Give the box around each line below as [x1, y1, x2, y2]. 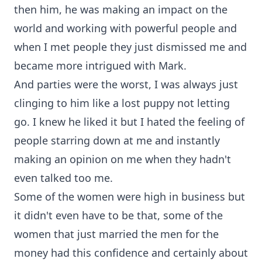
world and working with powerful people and [14, 21, 237, 35]
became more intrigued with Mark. [14, 58, 187, 73]
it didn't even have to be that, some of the [14, 208, 223, 222]
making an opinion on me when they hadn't [14, 152, 231, 166]
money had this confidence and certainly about [14, 246, 248, 260]
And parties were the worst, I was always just [14, 77, 238, 91]
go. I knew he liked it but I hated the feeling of [14, 115, 244, 129]
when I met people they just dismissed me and [14, 40, 247, 54]
